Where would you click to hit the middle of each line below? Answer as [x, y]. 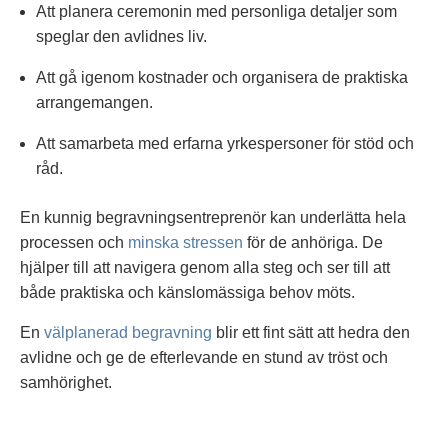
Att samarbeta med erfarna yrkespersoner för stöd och [225, 144]
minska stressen [185, 243]
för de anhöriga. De [313, 243]
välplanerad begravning [128, 332]
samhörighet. [66, 382]
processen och [74, 243]
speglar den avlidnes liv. [121, 37]
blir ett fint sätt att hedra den [311, 332]
